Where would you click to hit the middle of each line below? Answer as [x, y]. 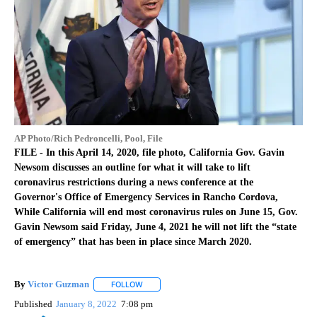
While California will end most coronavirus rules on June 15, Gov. [156, 212]
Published [33, 304]
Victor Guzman [58, 284]
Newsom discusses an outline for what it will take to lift [132, 167]
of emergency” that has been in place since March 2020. [133, 241]
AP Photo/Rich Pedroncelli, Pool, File [88, 138]
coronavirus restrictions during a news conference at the [134, 182]
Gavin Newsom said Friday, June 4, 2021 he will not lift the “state [155, 226]
